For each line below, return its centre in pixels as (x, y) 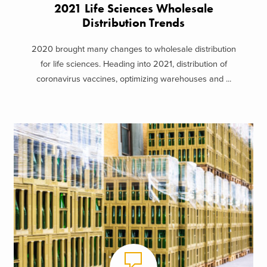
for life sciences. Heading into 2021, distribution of (133, 64)
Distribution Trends (133, 23)
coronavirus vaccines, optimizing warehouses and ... (133, 79)
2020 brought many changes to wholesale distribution (133, 49)
